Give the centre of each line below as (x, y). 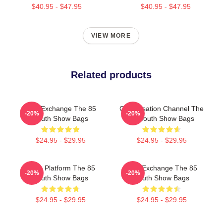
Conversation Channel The (162, 109)
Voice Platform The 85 (60, 168)
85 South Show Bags (162, 118)
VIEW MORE (111, 36)
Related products (111, 75)
